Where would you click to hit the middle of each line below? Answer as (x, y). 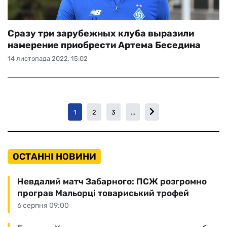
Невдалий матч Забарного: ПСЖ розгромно (112, 181)
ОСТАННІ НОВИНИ (54, 157)
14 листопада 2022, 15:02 (48, 59)
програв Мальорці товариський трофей (103, 193)
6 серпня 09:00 (43, 205)
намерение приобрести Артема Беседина (104, 45)
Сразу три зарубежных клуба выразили (101, 33)
